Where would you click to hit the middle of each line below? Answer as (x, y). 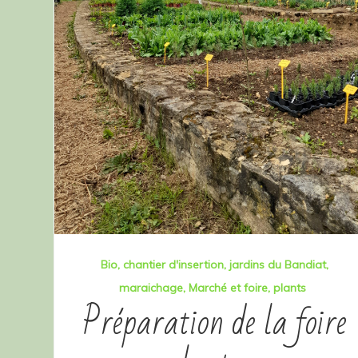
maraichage (151, 287)
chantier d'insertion (173, 264)
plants (290, 287)
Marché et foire (228, 287)
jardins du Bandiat (278, 264)
